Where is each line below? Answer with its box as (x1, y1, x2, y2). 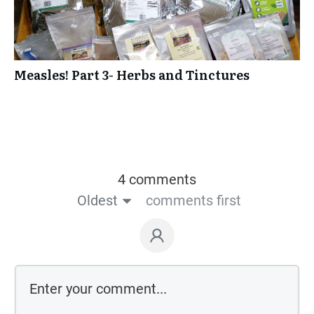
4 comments (118, 170, 196, 188)
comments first (145, 191, 241, 209)
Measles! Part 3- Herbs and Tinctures (14, 64, 250, 84)
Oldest (76, 191, 118, 209)
